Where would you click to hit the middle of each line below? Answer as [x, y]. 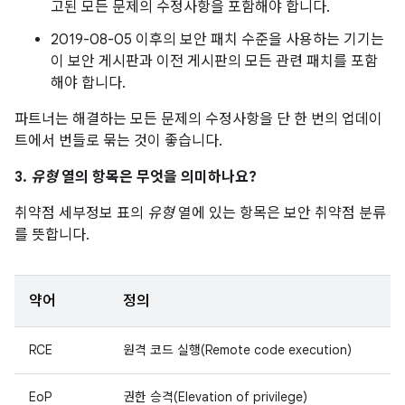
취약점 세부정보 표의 [81, 213]
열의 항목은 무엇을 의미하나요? [157, 177]
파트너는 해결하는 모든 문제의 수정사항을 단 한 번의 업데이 [198, 119]
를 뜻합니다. [52, 235]
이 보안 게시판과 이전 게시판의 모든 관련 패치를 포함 [214, 61]
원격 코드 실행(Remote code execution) [237, 350]
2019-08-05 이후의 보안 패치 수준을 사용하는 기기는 [217, 40]
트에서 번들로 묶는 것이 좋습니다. [118, 141]
